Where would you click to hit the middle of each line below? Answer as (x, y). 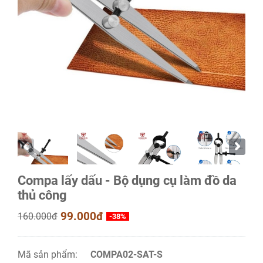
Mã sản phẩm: (49, 254)
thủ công (42, 195)
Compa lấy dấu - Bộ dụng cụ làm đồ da (127, 181)
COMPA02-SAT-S (127, 254)
